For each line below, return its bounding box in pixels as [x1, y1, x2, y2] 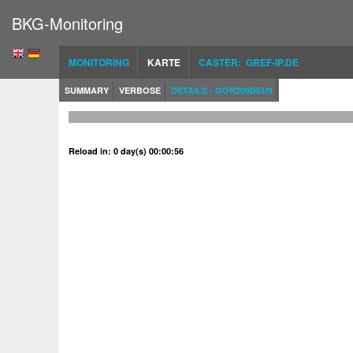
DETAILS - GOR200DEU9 [171, 84, 273, 96]
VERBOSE [119, 84, 161, 96]
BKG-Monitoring [12, 12, 123, 35]
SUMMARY [65, 84, 109, 96]
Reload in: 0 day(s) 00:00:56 [69, 145, 184, 157]
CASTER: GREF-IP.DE [199, 55, 299, 69]
